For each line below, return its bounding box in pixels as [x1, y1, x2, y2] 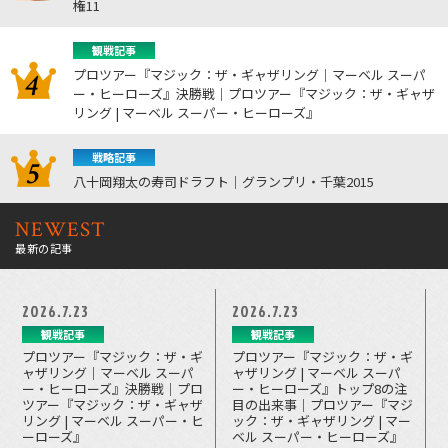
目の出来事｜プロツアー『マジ [232, 394, 414, 414]
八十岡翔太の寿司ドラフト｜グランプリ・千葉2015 [73, 171, 375, 191]
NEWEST [15, 215, 107, 243]
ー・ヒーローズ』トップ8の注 [232, 378, 408, 398]
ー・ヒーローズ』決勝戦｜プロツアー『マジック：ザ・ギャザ [73, 83, 436, 103]
